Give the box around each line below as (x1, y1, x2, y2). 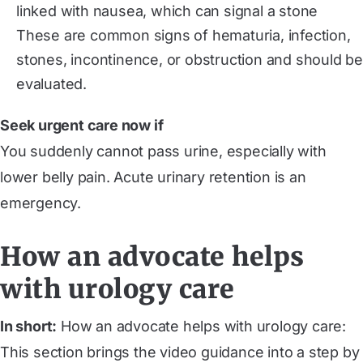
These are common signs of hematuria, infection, (16, 26, 351, 44)
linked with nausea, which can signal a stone (16, 2, 318, 19)
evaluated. (16, 75, 88, 92)
